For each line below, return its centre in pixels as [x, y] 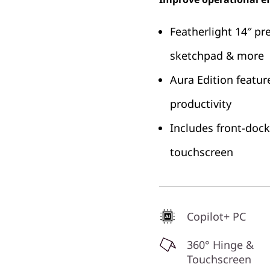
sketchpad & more [217, 55]
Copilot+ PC [216, 216]
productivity [201, 104]
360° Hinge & [220, 245]
